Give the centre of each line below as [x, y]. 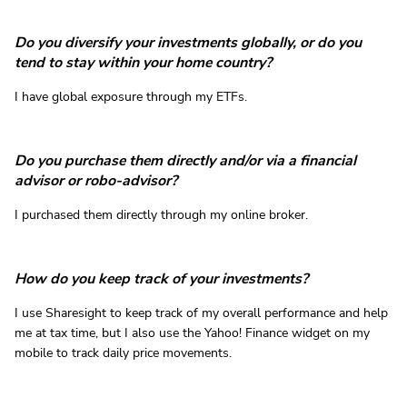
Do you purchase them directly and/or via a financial [185, 161]
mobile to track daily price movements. [123, 353]
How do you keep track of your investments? [161, 279]
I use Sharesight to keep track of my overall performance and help [201, 313]
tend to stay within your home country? [143, 63]
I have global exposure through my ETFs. [131, 97]
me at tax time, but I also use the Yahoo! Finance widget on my [192, 333]
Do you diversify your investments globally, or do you [188, 43]
